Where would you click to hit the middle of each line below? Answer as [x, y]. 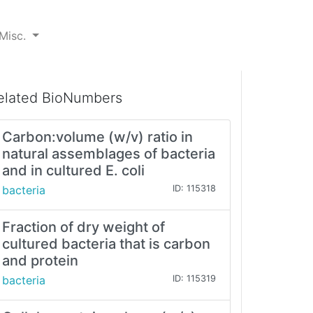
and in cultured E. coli [73, 171]
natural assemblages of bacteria [109, 154]
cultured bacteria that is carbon [106, 244]
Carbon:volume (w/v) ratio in [97, 137]
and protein [40, 261]
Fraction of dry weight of [83, 227]
